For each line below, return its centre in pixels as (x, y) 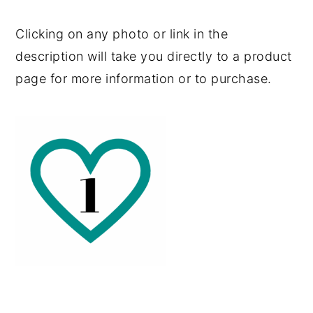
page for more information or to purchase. (144, 79)
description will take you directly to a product (154, 57)
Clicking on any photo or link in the (122, 34)
